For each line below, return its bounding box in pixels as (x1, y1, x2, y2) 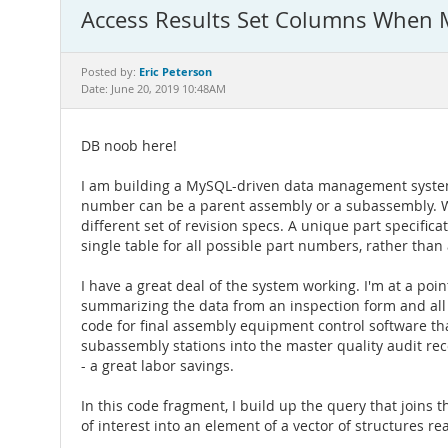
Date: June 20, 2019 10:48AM (81, 82, 226, 96)
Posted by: (81, 65, 139, 79)
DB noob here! (81, 137, 177, 155)
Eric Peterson (139, 64, 212, 79)
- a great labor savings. (81, 357, 234, 375)
